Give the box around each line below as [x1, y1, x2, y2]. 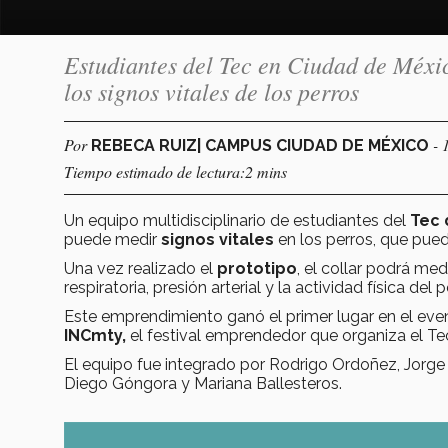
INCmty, [64, 325, 126, 345]
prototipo [217, 258, 297, 278]
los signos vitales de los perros [64, 74, 359, 107]
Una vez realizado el [64, 258, 217, 278]
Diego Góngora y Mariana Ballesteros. [64, 373, 342, 393]
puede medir [64, 229, 161, 249]
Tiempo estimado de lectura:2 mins [64, 160, 287, 182]
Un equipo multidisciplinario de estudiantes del [64, 210, 410, 230]
